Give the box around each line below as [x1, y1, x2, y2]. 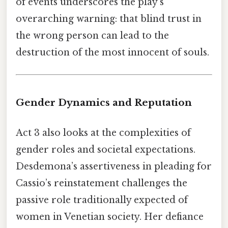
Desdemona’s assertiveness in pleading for [16, 161, 212, 173]
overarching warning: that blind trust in [16, 13, 202, 24]
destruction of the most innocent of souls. [16, 46, 209, 58]
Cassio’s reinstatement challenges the [16, 178, 187, 189]
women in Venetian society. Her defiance [16, 211, 204, 223]
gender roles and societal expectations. [16, 144, 195, 156]
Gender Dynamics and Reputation [16, 96, 192, 108]
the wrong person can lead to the [16, 30, 169, 41]
